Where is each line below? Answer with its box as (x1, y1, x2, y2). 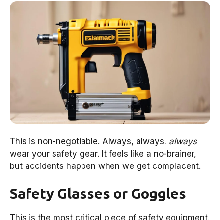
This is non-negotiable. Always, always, (10, 137, 169, 147)
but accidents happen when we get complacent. (10, 161, 201, 171)
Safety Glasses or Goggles (10, 185, 186, 201)
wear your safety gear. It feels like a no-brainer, (10, 149, 196, 159)
